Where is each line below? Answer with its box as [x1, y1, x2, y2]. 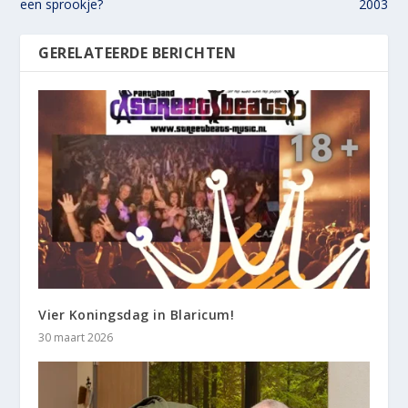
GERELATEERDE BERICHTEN [38, 42, 237, 63]
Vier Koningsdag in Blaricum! [38, 305, 235, 323]
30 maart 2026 [38, 329, 114, 345]
